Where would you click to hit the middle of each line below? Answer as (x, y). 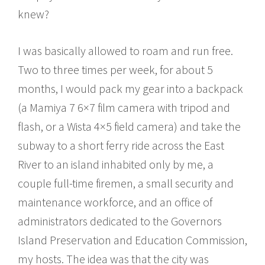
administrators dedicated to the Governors (120, 221)
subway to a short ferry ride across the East (121, 145)
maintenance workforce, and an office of (115, 202)
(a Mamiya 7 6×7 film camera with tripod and (124, 107)
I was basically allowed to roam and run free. (125, 50)
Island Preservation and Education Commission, (132, 240)
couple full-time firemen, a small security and (126, 183)
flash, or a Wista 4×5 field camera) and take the (129, 126)
